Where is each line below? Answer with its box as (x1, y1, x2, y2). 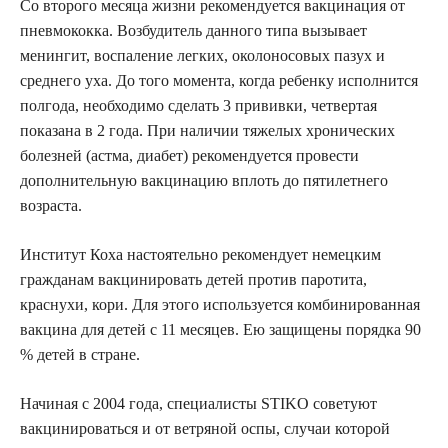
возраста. (20, 197, 82, 215)
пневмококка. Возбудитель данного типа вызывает (20, 22, 367, 40)
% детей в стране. (20, 346, 140, 364)
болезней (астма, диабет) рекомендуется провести (20, 147, 359, 165)
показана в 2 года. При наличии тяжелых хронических (20, 122, 395, 140)
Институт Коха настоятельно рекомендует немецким (20, 246, 381, 264)
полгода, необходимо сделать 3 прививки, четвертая (20, 97, 377, 115)
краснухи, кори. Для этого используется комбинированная (20, 296, 420, 314)
